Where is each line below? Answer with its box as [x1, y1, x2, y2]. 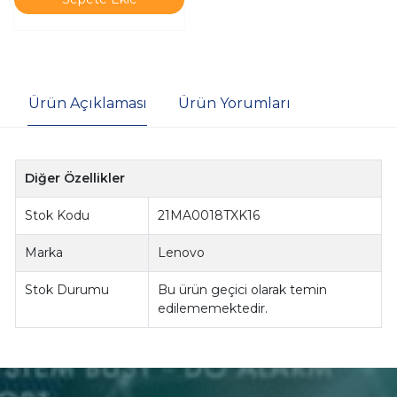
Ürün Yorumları [177, 94, 291, 112]
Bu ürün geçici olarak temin [158, 282, 328, 299]
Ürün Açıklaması [27, 94, 147, 112]
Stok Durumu [25, 282, 110, 299]
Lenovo [158, 245, 206, 261]
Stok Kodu [25, 207, 90, 224]
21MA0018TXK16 [158, 207, 261, 224]
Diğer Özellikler [25, 170, 126, 187]
